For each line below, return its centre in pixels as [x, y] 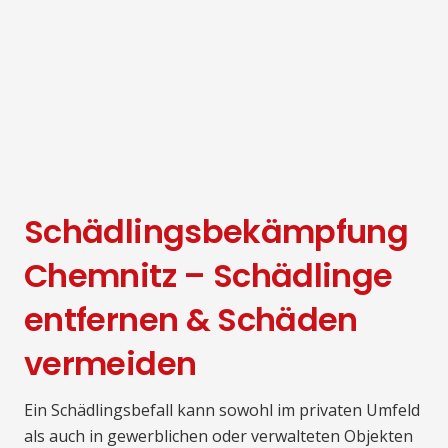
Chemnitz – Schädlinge [208, 276]
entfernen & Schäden [191, 320]
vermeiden [110, 364]
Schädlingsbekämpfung [216, 232]
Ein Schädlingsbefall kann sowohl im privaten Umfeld [222, 409]
